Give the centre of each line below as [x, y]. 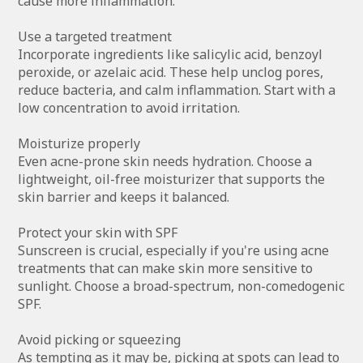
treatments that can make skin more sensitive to [166, 268]
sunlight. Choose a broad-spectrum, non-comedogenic [181, 286]
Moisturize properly [81, 143]
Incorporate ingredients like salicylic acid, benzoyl [171, 54]
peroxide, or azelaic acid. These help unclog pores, [171, 72]
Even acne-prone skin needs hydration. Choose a [165, 161]
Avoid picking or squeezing [101, 339]
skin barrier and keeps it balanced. [124, 196]
